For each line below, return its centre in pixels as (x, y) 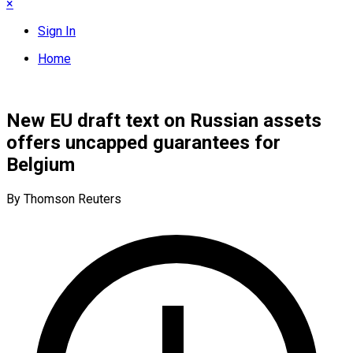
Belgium (41, 164)
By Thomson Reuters (64, 199)
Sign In (57, 31)
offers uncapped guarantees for (143, 142)
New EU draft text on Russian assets (164, 120)
